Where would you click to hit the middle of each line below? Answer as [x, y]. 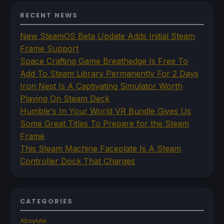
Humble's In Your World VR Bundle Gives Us [105, 111]
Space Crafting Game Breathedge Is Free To [104, 61]
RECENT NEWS [49, 15]
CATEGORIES [46, 201]
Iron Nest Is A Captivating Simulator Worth [101, 86]
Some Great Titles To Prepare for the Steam [104, 123]
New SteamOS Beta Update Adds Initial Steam [107, 36]
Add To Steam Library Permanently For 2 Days [109, 73]
